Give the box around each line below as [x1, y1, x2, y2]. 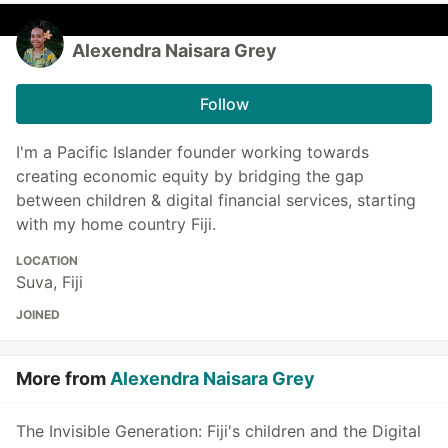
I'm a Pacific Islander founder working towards [16, 141, 369, 162]
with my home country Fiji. [16, 213, 216, 234]
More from [16, 367, 110, 389]
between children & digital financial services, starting [16, 189, 416, 210]
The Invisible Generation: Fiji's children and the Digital [16, 420, 421, 441]
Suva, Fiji [16, 271, 83, 292]
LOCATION [16, 252, 78, 268]
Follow [199, 93, 249, 114]
